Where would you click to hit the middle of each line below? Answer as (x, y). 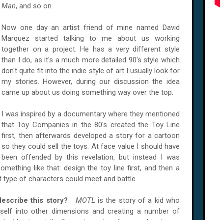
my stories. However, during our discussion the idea (91, 82)
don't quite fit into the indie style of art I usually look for (91, 71)
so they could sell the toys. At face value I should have (91, 146)
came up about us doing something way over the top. (87, 92)
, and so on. (34, 6)
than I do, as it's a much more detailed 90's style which (91, 60)
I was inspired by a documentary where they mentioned (91, 114)
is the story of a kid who (139, 200)
